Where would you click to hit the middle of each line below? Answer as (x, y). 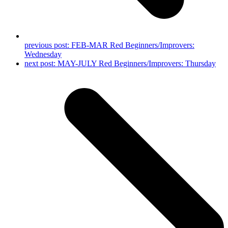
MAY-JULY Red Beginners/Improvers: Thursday (137, 64)
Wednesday (43, 54)
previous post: (48, 45)
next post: (41, 64)
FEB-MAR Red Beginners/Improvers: (133, 45)
